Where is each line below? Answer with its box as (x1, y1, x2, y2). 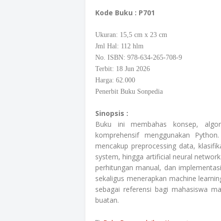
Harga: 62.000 (95, 76, 135, 84)
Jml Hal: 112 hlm (95, 42, 144, 50)
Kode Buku (95, 8, 133, 17)
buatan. (95, 195, 119, 205)
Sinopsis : (95, 109, 128, 118)
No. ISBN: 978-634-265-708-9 (95, 54, 182, 61)
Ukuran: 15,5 (95, 31, 134, 38)
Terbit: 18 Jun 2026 (95, 65, 150, 73)
